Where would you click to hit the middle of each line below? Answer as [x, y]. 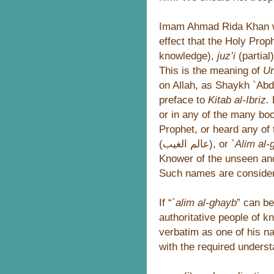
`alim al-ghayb [204, 202]
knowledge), [188, 56]
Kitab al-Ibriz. [239, 100]
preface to [183, 100]
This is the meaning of [211, 70]
